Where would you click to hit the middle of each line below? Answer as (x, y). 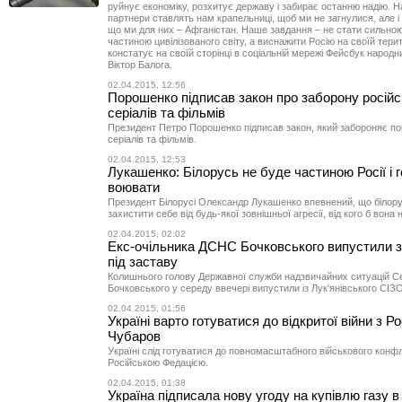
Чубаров (134, 336)
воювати (134, 187)
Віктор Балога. (140, 65)
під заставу (143, 262)
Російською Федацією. (158, 363)
